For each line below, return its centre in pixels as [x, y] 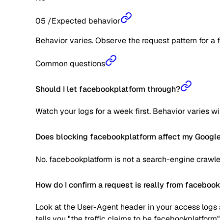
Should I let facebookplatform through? [108, 89]
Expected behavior [86, 21]
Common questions [70, 63]
